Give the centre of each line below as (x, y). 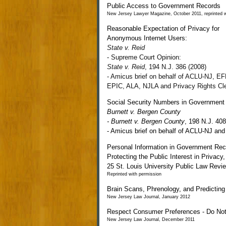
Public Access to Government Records (164, 6)
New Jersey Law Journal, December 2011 (151, 219)
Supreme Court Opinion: (146, 57)
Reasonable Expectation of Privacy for (163, 29)
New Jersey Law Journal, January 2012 (149, 197)
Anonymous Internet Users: (147, 38)
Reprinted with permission (134, 174)
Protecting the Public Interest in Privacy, (166, 157)
